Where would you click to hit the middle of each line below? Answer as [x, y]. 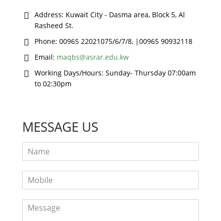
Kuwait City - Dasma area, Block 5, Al [125, 14]
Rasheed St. [54, 25]
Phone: [46, 41]
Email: [45, 57]
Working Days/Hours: [69, 73]
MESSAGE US [60, 127]
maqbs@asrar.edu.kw [93, 57]
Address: [49, 14]
